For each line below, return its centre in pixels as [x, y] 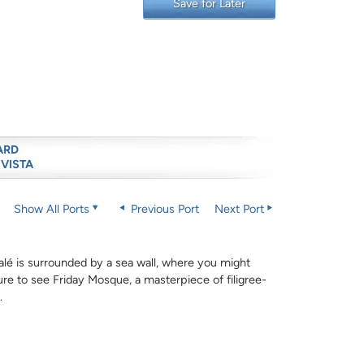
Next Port [239, 209]
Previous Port [163, 209]
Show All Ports [51, 209]
